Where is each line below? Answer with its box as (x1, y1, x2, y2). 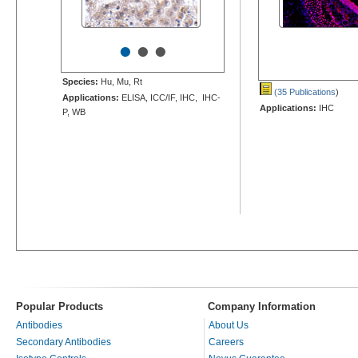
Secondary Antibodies (16, 336, 111, 348)
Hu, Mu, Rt (98, 76, 142, 86)
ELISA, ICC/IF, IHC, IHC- (119, 92, 221, 102)
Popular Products (16, 300, 103, 312)
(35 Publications (272, 86, 336, 97)
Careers (209, 336, 244, 348)
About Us (209, 319, 249, 331)
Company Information (208, 300, 316, 312)
